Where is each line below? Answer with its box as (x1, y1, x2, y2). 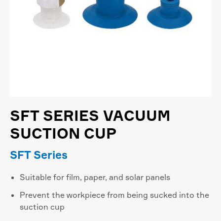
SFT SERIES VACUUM (10, 107, 170, 124)
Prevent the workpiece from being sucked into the (20, 190, 209, 200)
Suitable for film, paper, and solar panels (20, 172, 170, 182)
